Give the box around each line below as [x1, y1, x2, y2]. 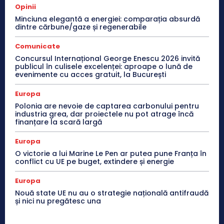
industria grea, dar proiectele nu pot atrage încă [15, 109, 193, 119]
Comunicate [15, 41, 60, 51]
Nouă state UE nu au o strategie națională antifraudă [15, 188, 208, 198]
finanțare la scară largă [15, 117, 102, 127]
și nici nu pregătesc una [15, 196, 101, 206]
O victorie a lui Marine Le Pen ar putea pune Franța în [15, 148, 206, 159]
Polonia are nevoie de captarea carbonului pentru [15, 101, 199, 111]
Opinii [15, 2, 36, 12]
